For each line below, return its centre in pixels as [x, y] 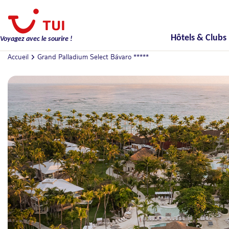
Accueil [18, 56]
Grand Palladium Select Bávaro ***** [93, 56]
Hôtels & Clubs [198, 38]
